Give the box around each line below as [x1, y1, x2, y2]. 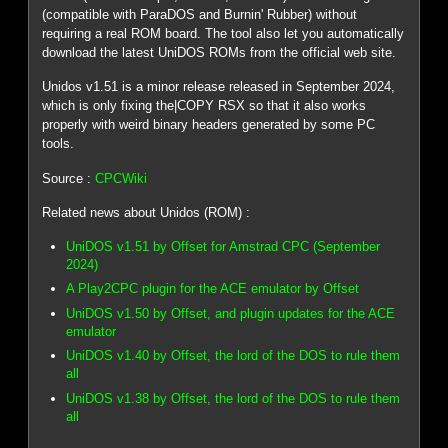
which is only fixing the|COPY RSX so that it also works [42, 98, 367, 114]
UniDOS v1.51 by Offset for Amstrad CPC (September [66, 238, 381, 254]
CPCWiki [95, 170, 148, 186]
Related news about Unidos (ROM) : [42, 205, 251, 221]
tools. [42, 136, 75, 152]
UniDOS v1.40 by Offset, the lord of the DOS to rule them [66, 348, 401, 364]
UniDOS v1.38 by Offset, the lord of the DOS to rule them [66, 390, 401, 406]
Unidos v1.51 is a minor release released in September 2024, [42, 79, 396, 95]
